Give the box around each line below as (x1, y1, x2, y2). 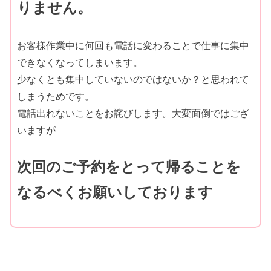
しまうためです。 (17, 90, 95, 102)
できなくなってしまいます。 (17, 56, 143, 68)
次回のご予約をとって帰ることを (17, 158, 241, 175)
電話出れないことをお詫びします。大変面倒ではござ (17, 107, 250, 119)
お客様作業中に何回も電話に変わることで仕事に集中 (17, 39, 250, 51)
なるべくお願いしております (17, 184, 214, 201)
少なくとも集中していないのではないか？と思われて (17, 73, 250, 85)
